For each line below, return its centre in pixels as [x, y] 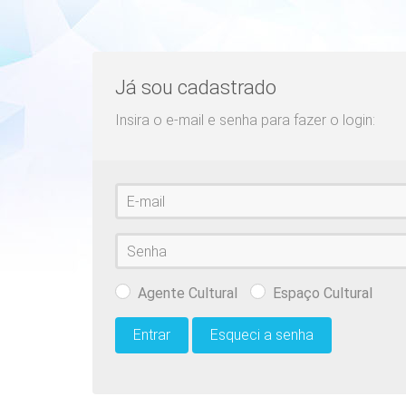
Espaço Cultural [323, 294]
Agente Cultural [188, 294]
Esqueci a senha [262, 335]
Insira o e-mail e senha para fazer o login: [245, 120]
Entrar [152, 335]
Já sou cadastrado [196, 87]
